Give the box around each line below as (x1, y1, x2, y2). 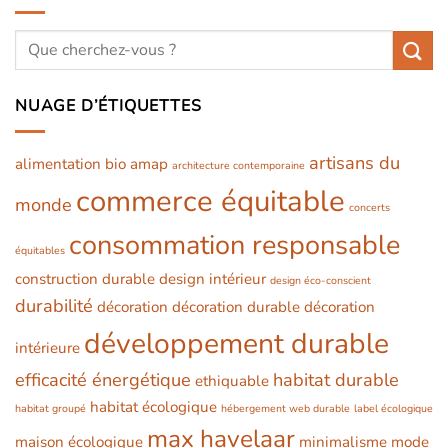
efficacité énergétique (15, 367, 191, 392)
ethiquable (195, 370, 269, 391)
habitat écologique (90, 396, 217, 417)
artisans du (309, 150, 400, 175)
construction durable (15, 268, 155, 289)
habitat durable (273, 367, 399, 392)
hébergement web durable (221, 400, 350, 416)
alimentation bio (15, 153, 126, 174)
